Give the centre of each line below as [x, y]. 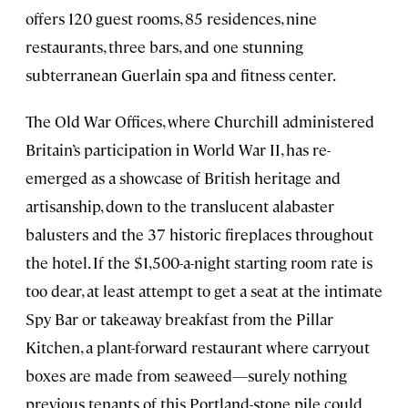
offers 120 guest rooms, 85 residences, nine [171, 19]
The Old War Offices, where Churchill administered [200, 122]
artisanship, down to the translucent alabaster [180, 206]
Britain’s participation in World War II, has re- [178, 150]
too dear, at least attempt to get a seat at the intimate [204, 291]
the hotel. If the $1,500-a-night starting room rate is [199, 263]
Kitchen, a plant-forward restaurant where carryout [198, 347]
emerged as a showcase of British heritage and [183, 178]
